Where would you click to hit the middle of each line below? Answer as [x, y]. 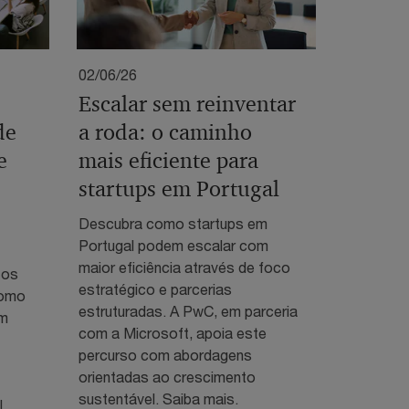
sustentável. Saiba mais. [158, 398]
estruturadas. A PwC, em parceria [188, 310]
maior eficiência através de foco [184, 267]
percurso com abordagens [165, 354]
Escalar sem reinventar [187, 104]
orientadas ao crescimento [167, 376]
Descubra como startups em [173, 223]
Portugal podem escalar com [173, 245]
